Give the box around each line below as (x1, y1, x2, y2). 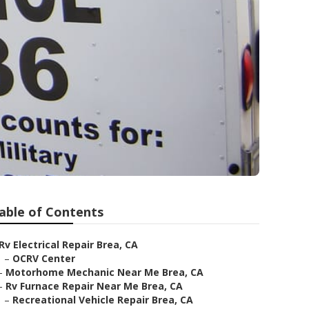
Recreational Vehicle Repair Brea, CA (12, 293, 193, 306)
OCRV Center (12, 252, 75, 265)
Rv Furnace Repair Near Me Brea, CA (6, 279, 183, 292)
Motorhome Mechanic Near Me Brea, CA (6, 266, 203, 279)
